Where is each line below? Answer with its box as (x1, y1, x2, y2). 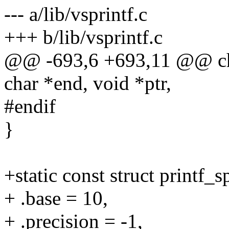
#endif (4, 95, 56, 118)
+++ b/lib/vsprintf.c (4, 26, 163, 49)
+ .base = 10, (4, 187, 108, 210)
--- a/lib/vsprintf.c (4, 3, 147, 26)
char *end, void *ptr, (4, 72, 171, 95)
